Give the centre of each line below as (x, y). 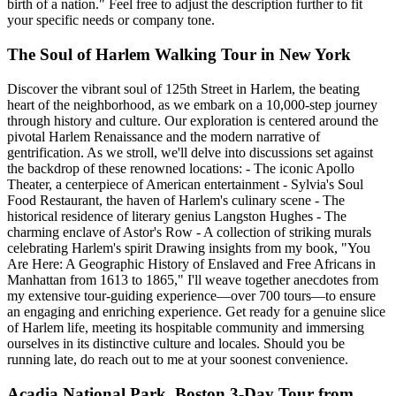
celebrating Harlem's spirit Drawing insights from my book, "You (189, 247)
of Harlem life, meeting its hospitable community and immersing (186, 327)
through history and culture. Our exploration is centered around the (193, 120)
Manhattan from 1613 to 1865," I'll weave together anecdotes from (193, 279)
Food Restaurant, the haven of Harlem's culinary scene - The (176, 200)
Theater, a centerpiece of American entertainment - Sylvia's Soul (185, 184)
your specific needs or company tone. (111, 20)
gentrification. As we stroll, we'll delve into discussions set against (190, 152)
